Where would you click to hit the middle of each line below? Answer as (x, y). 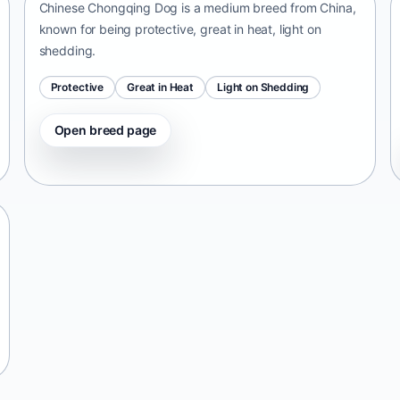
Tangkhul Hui (88, 375)
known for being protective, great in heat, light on (180, 29)
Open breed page (105, 129)
